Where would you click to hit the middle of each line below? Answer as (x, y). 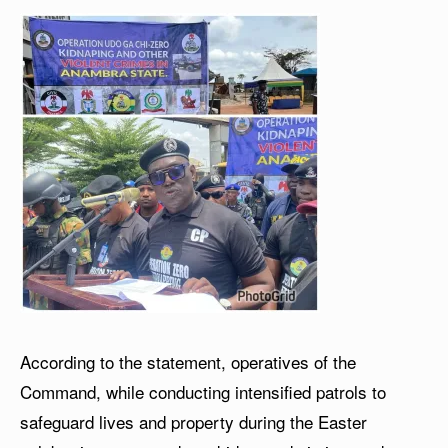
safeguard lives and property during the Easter (193, 421)
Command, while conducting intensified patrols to (203, 391)
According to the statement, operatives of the (188, 361)
